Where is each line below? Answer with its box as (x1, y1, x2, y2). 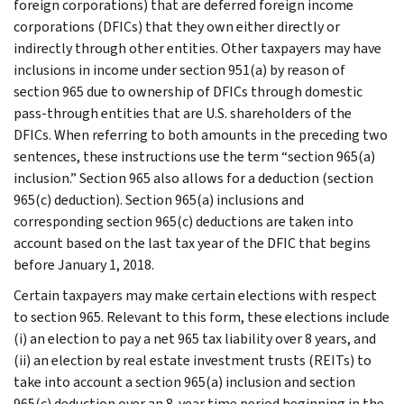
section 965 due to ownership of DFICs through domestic (14, 81, 363, 101)
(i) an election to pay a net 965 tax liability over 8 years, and (14, 328, 376, 348)
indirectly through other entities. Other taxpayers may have (14, 38, 381, 58)
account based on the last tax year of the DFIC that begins (14, 233, 371, 252)
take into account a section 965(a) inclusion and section (14, 372, 355, 391)
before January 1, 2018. (14, 254, 154, 274)
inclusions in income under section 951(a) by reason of (14, 60, 345, 79)
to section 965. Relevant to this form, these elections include (14, 307, 390, 326)
